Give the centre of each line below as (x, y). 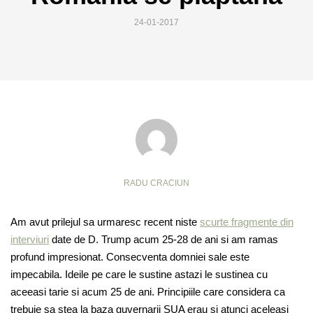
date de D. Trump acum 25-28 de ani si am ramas (163, 240)
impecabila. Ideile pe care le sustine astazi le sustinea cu (139, 275)
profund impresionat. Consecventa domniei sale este (130, 257)
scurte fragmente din (247, 222)
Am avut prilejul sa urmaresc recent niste (105, 222)
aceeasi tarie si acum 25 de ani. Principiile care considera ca (148, 292)
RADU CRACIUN (156, 183)
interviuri (30, 240)
